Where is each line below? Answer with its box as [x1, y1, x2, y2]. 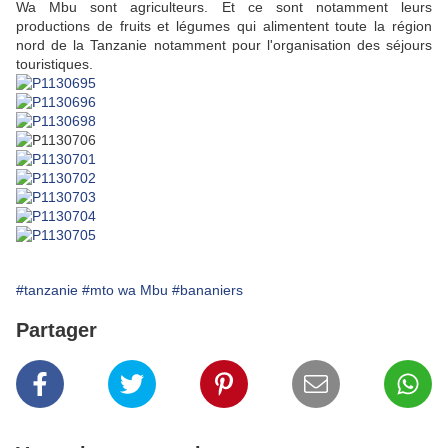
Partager [16, 319, 97, 342]
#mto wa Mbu [82, 282, 168, 299]
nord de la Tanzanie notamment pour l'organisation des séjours [16, 37, 432, 54]
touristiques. [16, 56, 93, 73]
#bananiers [172, 282, 243, 299]
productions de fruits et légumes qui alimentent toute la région [16, 18, 432, 35]
